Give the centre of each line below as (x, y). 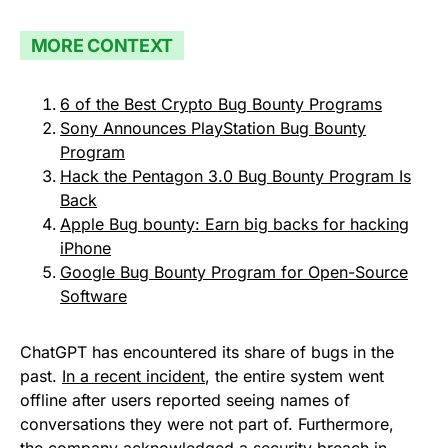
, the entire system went (294, 376)
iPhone (85, 248)
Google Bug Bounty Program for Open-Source (234, 272)
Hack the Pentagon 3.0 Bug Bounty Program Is (235, 176)
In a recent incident (133, 376)
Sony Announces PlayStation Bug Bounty (213, 128)
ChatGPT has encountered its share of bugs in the (207, 352)
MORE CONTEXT (102, 45)
